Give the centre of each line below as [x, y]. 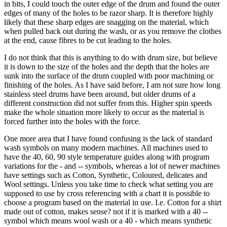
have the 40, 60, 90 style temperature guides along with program [107, 157]
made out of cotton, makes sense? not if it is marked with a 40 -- [106, 211]
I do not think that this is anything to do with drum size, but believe [111, 57]
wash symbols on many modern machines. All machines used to [106, 147]
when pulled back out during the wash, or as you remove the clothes [113, 31]
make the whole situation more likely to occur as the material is [104, 112]
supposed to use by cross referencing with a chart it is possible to [107, 193]
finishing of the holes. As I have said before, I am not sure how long [112, 85]
